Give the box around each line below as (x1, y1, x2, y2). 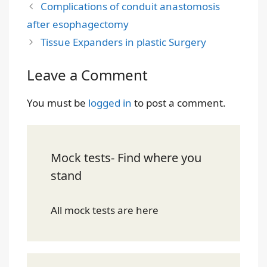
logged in (88, 95, 132, 110)
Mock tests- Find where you (51, 150, 201, 166)
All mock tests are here (51, 203, 161, 217)
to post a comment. (132, 95, 226, 110)
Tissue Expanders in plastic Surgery (41, 35, 207, 49)
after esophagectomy (27, 17, 129, 31)
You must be (27, 95, 88, 110)
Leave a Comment (27, 64, 148, 85)
